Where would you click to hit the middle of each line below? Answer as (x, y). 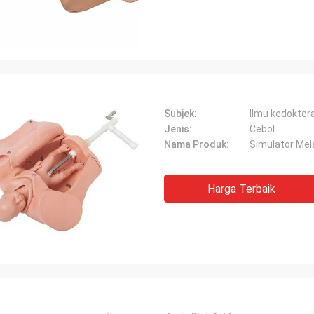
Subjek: (180, 114)
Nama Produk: (197, 144)
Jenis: (178, 129)
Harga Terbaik (241, 189)
